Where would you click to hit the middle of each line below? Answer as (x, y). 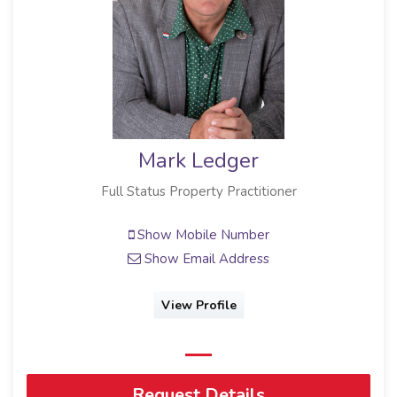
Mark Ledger (198, 160)
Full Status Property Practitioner (198, 191)
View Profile (198, 305)
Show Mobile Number (201, 235)
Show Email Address (205, 259)
